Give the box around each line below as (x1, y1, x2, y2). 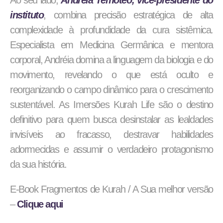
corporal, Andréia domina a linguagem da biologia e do (10, 54, 213, 65)
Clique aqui (14, 199, 63, 210)
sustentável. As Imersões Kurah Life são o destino (10, 99, 213, 110)
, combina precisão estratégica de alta (43, 9, 213, 20)
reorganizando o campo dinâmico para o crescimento (10, 84, 213, 95)
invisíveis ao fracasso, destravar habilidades (10, 129, 213, 140)
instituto (10, 9, 44, 20)
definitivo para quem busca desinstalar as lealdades (10, 114, 213, 125)
